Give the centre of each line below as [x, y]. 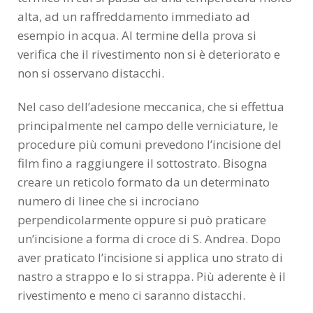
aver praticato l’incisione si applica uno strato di [150, 258]
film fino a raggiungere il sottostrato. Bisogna [143, 163]
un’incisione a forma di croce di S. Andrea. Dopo [149, 239]
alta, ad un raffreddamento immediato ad [134, 17]
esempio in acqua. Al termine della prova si [137, 36]
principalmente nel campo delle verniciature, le [148, 126]
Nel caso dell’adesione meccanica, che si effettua [151, 107]
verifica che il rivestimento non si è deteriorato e [149, 54]
